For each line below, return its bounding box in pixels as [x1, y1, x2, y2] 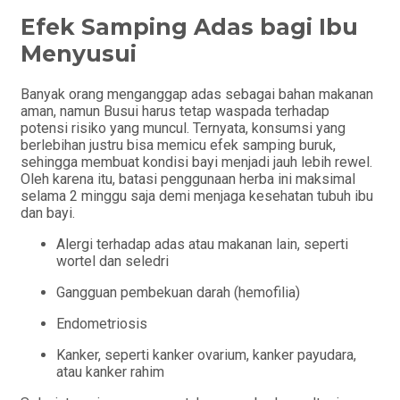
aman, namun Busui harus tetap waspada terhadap [21, 102, 329, 120]
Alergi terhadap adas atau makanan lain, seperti [56, 235, 348, 253]
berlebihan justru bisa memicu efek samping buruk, [21, 136, 336, 154]
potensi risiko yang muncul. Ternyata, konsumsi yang [21, 119, 346, 137]
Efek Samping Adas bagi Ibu [21, 13, 358, 41]
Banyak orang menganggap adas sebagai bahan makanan [21, 85, 373, 103]
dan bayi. [21, 204, 75, 221]
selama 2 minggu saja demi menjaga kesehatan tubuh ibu [21, 187, 373, 204]
